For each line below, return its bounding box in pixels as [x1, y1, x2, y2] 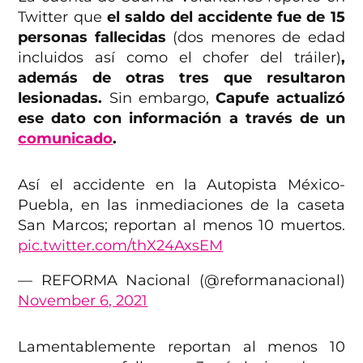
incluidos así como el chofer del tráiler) [18, 49, 341, 67]
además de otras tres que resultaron [18, 69, 345, 88]
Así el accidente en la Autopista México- [18, 176, 345, 194]
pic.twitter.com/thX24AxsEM [18, 237, 224, 255]
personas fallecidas [18, 28, 173, 47]
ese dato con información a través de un [18, 109, 345, 128]
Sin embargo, [102, 89, 216, 108]
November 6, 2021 [18, 292, 148, 310]
